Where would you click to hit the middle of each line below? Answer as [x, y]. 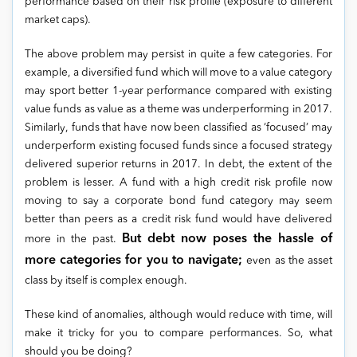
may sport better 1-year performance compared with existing [178, 91]
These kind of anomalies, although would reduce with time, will [178, 315]
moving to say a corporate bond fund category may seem [178, 201]
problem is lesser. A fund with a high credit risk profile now [178, 183]
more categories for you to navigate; [136, 261]
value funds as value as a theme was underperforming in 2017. [178, 110]
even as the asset [290, 261]
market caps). [58, 20]
